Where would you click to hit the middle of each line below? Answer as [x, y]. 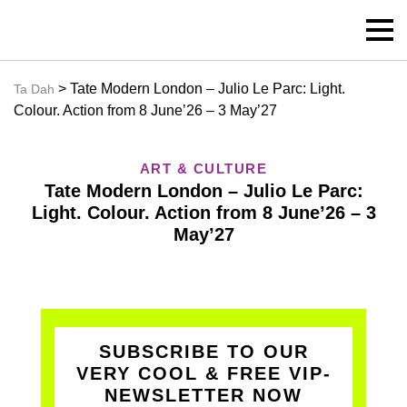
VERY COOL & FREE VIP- [203, 373]
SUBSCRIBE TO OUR [203, 352]
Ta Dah [34, 89]
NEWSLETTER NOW [203, 395]
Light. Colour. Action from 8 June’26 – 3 [203, 213]
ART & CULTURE [203, 169]
